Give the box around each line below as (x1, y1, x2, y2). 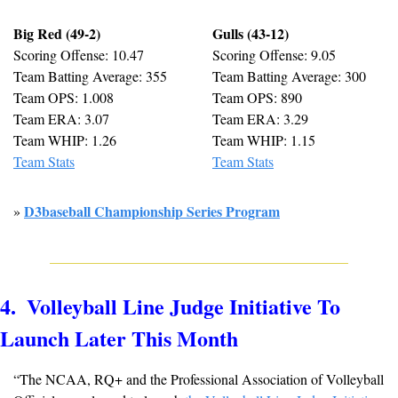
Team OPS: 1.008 (13, 88, 114, 107)
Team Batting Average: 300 (212, 67, 366, 86)
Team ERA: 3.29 (212, 109, 308, 129)
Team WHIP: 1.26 (13, 131, 116, 150)
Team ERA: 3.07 (13, 109, 109, 129)
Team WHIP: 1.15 (212, 131, 315, 150)
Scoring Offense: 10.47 (13, 45, 144, 65)
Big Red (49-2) (13, 23, 100, 44)
